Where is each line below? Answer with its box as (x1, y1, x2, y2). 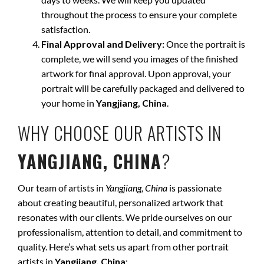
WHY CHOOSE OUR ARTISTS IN (18, 120, 222, 146)
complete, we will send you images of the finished (41, 53, 238, 64)
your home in (41, 97, 96, 108)
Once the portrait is (164, 38, 245, 49)
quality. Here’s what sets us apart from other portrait (18, 241, 229, 252)
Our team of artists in (18, 182, 105, 193)
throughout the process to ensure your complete (41, 9, 237, 20)
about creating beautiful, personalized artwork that (18, 197, 223, 208)
